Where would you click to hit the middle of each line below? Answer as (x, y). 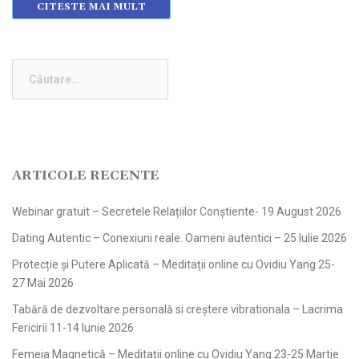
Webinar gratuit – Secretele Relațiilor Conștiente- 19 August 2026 (177, 212)
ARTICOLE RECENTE (86, 176)
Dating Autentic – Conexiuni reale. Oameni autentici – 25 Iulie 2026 (179, 238)
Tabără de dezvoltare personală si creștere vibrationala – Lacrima (177, 310)
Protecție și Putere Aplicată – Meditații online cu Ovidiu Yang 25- (173, 265)
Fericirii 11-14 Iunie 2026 (73, 328)
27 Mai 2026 (43, 283)
